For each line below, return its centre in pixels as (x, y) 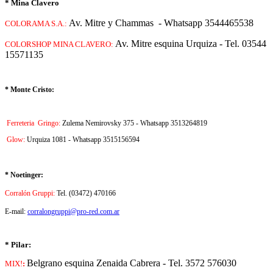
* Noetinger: (24, 175)
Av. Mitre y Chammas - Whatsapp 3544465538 (161, 23)
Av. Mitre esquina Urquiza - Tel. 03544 (191, 44)
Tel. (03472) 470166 (85, 193)
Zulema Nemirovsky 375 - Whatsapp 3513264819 (135, 123)
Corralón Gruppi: (30, 193)
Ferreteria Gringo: (33, 123)
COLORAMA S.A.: (37, 24)
